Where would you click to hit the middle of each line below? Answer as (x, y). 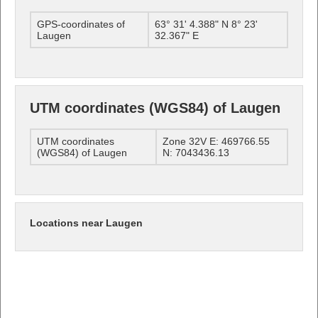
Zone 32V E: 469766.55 (216, 141)
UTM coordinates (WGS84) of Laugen (155, 108)
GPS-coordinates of (81, 24)
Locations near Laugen (86, 223)
